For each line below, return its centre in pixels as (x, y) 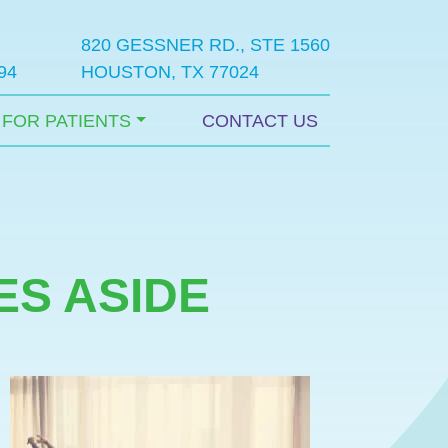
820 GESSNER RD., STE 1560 (205, 45)
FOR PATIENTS (67, 121)
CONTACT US (260, 121)
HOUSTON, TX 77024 (170, 72)
